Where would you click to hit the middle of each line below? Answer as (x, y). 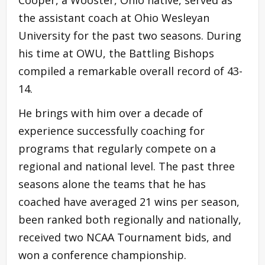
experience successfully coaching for (112, 130)
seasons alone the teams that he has (112, 184)
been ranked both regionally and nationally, (130, 219)
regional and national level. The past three (127, 166)
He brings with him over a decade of (111, 113)
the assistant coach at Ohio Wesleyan (114, 17)
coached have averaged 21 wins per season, (129, 201)
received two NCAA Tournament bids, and (125, 237)
